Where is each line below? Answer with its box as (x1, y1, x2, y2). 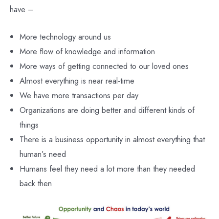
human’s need (20, 148, 66, 160)
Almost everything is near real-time (20, 74, 134, 87)
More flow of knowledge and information (20, 45, 155, 57)
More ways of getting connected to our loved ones (20, 60, 189, 72)
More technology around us (20, 30, 111, 43)
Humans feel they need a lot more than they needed (20, 162, 195, 175)
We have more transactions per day (20, 89, 138, 101)
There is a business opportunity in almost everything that (20, 133, 205, 145)
